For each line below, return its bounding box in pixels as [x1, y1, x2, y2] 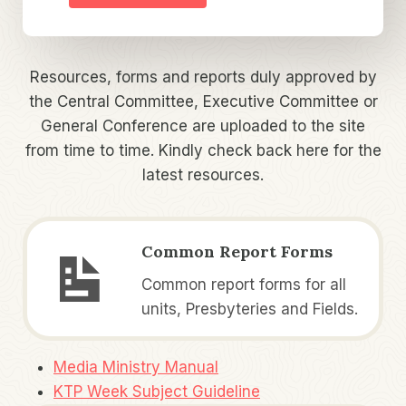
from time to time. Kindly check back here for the [24, 141, 382, 160]
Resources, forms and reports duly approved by [29, 68, 377, 87]
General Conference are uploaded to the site [41, 117, 365, 136]
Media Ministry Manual [53, 358, 218, 377]
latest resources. [142, 166, 264, 185]
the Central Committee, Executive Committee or [28, 92, 378, 111]
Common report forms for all [141, 275, 346, 295]
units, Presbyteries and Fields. [141, 300, 358, 319]
